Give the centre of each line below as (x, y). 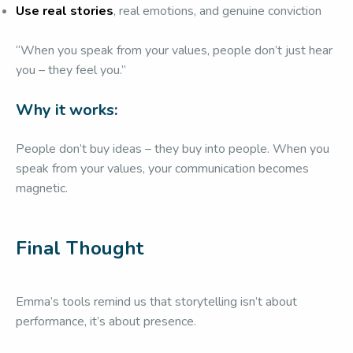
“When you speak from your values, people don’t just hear (174, 50)
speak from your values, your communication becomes (162, 169)
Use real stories (65, 11)
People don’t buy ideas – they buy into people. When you (173, 149)
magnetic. (42, 188)
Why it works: (67, 110)
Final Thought (80, 248)
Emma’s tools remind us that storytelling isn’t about (156, 302)
